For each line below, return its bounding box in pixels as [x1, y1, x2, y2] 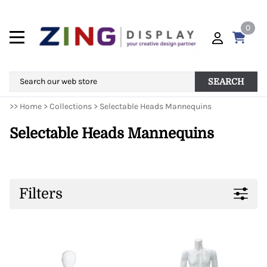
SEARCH [208, 77, 244, 87]
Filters [19, 185, 63, 202]
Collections [49, 101, 92, 112]
